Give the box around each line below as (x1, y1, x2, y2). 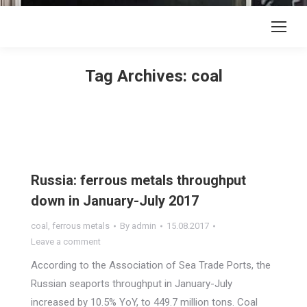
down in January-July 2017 (31, 193, 199, 209)
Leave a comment (31, 236, 101, 247)
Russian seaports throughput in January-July (31, 278, 232, 290)
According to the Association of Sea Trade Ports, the (31, 259, 271, 271)
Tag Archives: (84, 66, 191, 86)
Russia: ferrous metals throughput (31, 172, 246, 188)
